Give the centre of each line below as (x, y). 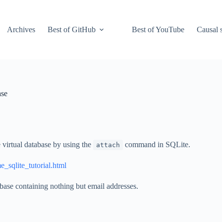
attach (108, 145)
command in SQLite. (157, 144)
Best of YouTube (158, 29)
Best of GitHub (72, 29)
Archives (21, 29)
